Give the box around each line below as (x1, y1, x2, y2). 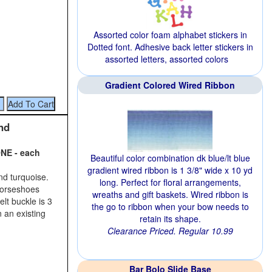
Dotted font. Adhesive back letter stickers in (87, 41, 253, 53)
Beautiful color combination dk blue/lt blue (90, 152, 250, 164)
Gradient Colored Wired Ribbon (105, 79, 235, 91)
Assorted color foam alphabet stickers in (93, 29, 247, 41)
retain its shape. (139, 212, 201, 225)
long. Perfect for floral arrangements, (99, 176, 241, 188)
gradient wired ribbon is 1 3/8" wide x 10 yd (87, 164, 253, 176)
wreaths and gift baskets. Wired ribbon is (92, 188, 248, 200)
